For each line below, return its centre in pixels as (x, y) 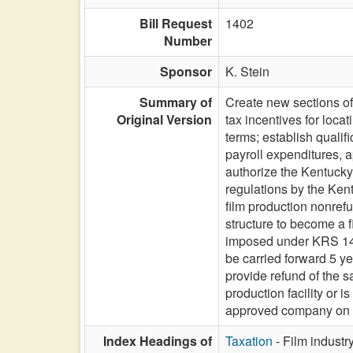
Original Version (164, 119)
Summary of (176, 102)
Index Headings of (158, 341)
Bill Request (176, 23)
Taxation (249, 341)
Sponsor (186, 71)
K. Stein (247, 71)
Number (188, 41)
